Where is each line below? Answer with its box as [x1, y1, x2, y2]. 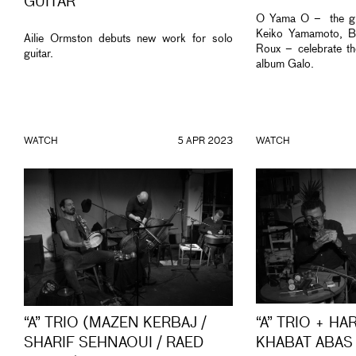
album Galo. [256, 59, 314, 71]
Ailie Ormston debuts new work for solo [24, 33, 233, 45]
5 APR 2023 [176, 137, 233, 146]
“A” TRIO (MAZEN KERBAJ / [24, 316, 207, 331]
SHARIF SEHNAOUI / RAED [24, 336, 203, 351]
